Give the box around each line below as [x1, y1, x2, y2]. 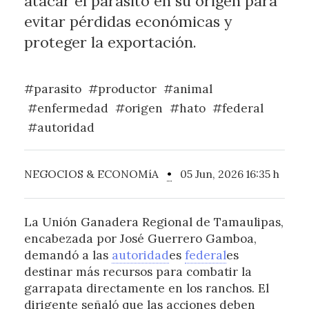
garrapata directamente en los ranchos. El [23, 281, 269, 297]
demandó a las [23, 248, 112, 263]
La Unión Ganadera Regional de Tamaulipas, [23, 215, 283, 230]
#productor [88, 81, 157, 97]
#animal [163, 81, 212, 97]
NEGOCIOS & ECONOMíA [23, 167, 167, 181]
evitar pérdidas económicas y [23, 12, 232, 32]
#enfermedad [27, 101, 108, 117]
